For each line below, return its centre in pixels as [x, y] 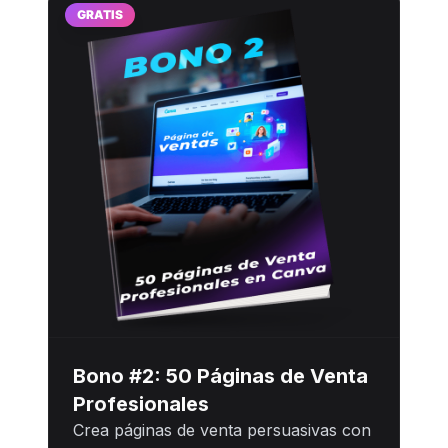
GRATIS [100, 14]
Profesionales [141, 403]
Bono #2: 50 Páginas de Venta [220, 375]
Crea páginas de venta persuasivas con [222, 429]
